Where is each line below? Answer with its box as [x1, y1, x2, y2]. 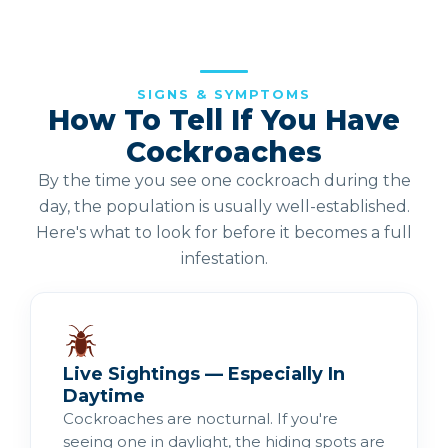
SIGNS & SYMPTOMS [137, 86, 311, 102]
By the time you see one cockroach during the [37, 171, 411, 190]
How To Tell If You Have [48, 103, 400, 137]
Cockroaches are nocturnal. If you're [63, 408, 338, 428]
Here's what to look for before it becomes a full [36, 223, 412, 242]
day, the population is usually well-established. [38, 197, 410, 216]
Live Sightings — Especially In [63, 362, 345, 385]
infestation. [180, 249, 268, 268]
